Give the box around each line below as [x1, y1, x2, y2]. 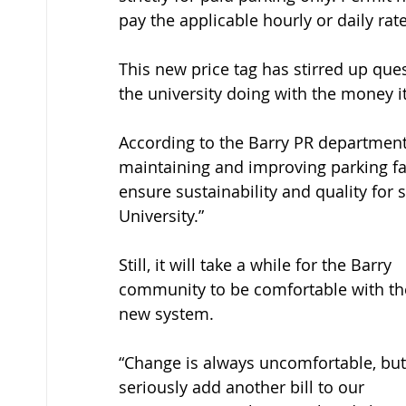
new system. [119, 303, 214, 324]
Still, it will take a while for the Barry [119, 254, 396, 275]
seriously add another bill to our [119, 376, 369, 398]
